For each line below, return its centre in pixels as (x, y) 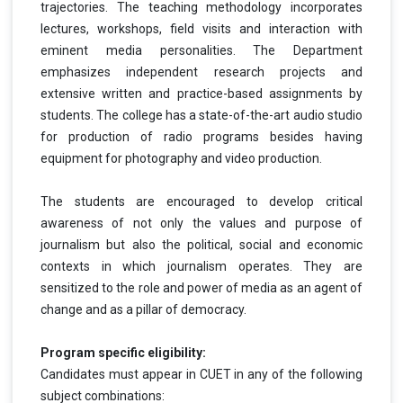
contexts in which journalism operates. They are (201, 266)
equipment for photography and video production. (183, 158)
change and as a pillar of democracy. (143, 309)
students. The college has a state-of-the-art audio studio (201, 115)
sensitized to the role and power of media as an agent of (201, 287)
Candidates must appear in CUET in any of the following (201, 374)
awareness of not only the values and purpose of (201, 223)
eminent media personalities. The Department (201, 50)
